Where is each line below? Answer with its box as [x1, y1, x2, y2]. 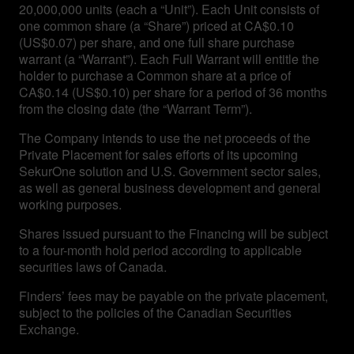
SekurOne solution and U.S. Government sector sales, [19, 161, 321, 180]
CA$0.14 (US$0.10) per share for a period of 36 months [19, 82, 327, 101]
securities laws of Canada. [19, 257, 167, 276]
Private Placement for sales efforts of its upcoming [19, 145, 298, 164]
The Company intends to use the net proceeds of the [19, 128, 311, 147]
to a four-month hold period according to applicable [19, 240, 302, 259]
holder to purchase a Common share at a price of [19, 66, 291, 85]
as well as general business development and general [19, 178, 321, 197]
